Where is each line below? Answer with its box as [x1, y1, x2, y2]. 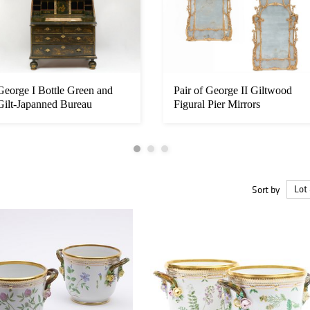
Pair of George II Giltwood [174, 84, 292, 97]
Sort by [252, 183, 280, 196]
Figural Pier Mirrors [174, 98, 260, 111]
